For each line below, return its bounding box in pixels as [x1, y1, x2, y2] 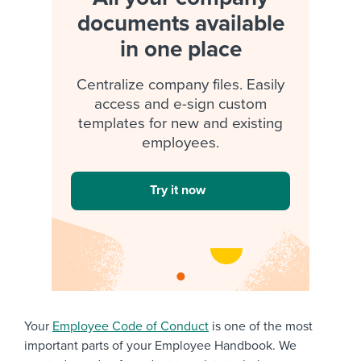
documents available [77, 10, 284, 37]
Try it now [149, 182, 205, 198]
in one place [119, 35, 242, 63]
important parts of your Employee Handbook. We [24, 338, 297, 354]
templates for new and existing [78, 114, 283, 132]
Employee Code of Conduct [52, 318, 209, 334]
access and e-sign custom [94, 95, 267, 113]
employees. [142, 134, 219, 151]
